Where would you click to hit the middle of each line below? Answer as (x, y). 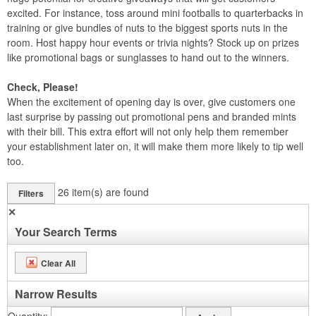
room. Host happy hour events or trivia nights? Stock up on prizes (153, 42)
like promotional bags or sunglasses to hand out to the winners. (148, 57)
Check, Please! (43, 87)
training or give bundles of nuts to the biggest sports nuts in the (147, 28)
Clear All (58, 263)
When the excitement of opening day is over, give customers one (151, 102)
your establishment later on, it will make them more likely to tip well (155, 146)
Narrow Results (56, 294)
